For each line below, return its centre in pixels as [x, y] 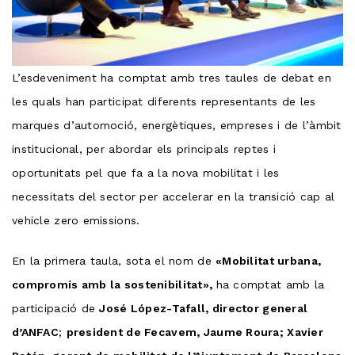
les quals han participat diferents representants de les [164, 101]
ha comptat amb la [270, 284]
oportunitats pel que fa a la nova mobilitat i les [146, 172]
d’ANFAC [35, 332]
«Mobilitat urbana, [269, 260]
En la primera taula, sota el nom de [114, 260]
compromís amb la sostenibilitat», [114, 284]
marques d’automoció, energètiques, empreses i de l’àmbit [177, 125]
